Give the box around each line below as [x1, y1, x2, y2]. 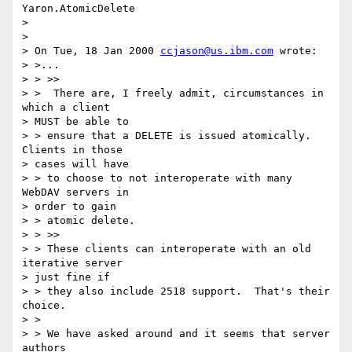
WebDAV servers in [22, 186, 135, 199]
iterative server [22, 257, 129, 269]
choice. [22, 299, 66, 312]
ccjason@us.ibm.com [160, 45, 273, 57]
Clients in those [22, 144, 129, 156]
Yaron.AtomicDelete [22, 2, 135, 15]
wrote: [273, 45, 317, 57]
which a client [22, 101, 116, 114]
